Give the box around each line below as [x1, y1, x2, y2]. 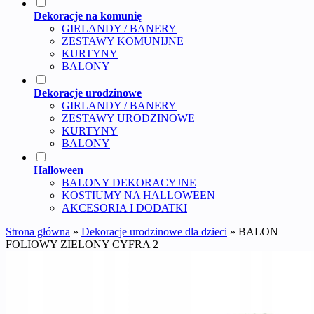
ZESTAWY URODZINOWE [62, 111, 195, 124]
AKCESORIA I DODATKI [62, 201, 187, 214]
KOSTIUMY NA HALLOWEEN [62, 189, 215, 201]
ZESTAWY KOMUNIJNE [62, 34, 184, 47]
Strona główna [6, 225, 70, 238]
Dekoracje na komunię [34, 9, 142, 22]
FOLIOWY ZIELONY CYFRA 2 [6, 238, 158, 250]
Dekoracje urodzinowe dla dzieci [81, 225, 227, 238]
